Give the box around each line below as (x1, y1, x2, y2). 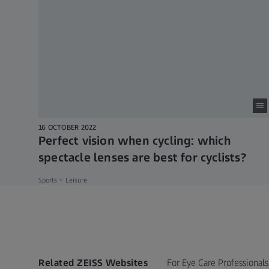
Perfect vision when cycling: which (38, 133, 231, 148)
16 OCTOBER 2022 (38, 123, 97, 132)
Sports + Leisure (38, 176, 87, 185)
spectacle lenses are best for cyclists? (38, 150, 246, 165)
